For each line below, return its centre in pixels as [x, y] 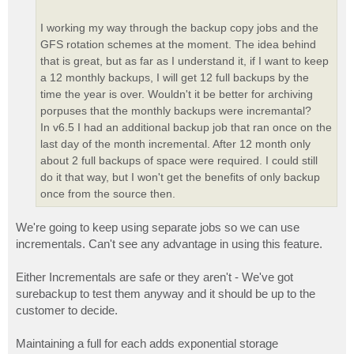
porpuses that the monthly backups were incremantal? [176, 111]
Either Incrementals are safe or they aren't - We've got [154, 277]
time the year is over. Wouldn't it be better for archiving [177, 94]
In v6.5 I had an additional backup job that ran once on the [186, 128]
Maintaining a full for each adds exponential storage [147, 343]
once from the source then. [108, 194]
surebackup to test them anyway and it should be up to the [166, 293]
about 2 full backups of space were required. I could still [179, 161]
